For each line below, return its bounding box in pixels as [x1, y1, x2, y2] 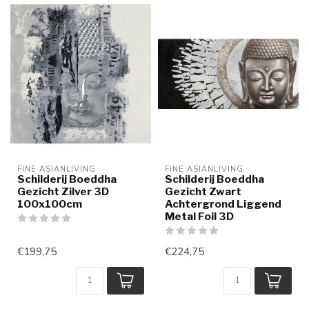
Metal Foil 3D [165, 210, 234, 223]
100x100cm [17, 197, 82, 210]
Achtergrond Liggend [165, 197, 281, 210]
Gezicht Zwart [165, 185, 241, 198]
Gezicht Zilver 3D [17, 185, 109, 198]
